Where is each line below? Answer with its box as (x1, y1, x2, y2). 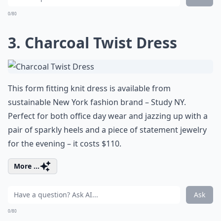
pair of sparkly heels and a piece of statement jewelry (8, 124, 207, 135)
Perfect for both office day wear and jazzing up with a (8, 110, 208, 121)
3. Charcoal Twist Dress (8, 33, 177, 53)
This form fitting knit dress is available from (8, 83, 171, 94)
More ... (14, 161, 39, 171)
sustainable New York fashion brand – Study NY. (8, 97, 186, 108)
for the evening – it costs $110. (8, 138, 121, 149)
